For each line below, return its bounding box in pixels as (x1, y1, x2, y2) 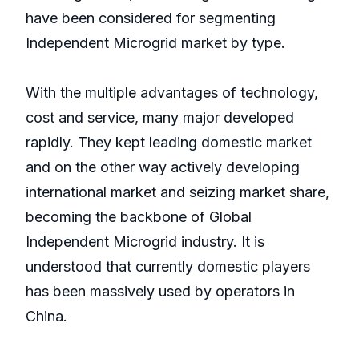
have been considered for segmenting (26, 10, 276, 27)
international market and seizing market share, (26, 184, 329, 201)
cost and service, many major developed (26, 109, 294, 127)
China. (26, 308, 67, 325)
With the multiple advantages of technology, (26, 84, 318, 102)
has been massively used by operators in (26, 283, 295, 301)
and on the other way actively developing (26, 159, 300, 176)
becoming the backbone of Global (26, 208, 252, 226)
